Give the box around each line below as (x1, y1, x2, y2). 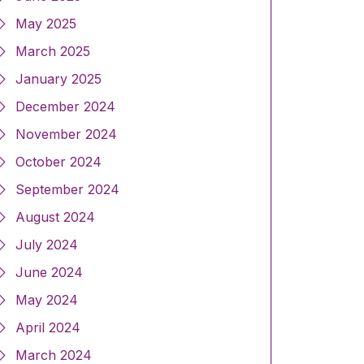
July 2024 (15, 236, 78, 253)
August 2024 (15, 209, 95, 226)
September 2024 (15, 181, 119, 198)
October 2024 (15, 154, 102, 171)
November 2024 (15, 126, 117, 143)
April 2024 (15, 319, 80, 336)
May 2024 (15, 292, 78, 309)
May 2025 (15, 15, 76, 32)
